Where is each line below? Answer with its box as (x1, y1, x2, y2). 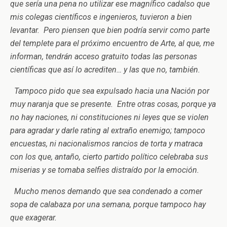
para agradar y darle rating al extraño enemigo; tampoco (10, 126, 205, 135)
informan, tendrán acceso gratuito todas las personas (10, 52, 197, 61)
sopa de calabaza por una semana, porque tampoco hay (10, 200, 206, 209)
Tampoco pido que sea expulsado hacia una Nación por (10, 86, 209, 96)
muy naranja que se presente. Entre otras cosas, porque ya (10, 99, 216, 109)
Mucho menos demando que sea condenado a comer (10, 186, 202, 196)
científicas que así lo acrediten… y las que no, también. (10, 65, 202, 74)
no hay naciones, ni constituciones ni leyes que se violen (10, 112, 209, 122)
